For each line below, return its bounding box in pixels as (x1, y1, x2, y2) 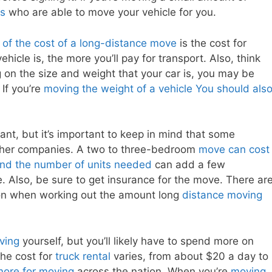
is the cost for (177, 36, 246, 49)
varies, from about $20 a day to (110, 250, 268, 262)
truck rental (55, 250, 110, 262)
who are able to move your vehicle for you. (5, 6, 216, 19)
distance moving (182, 189, 262, 202)
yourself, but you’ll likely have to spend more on (19, 234, 254, 247)
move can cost (199, 143, 270, 156)
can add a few (152, 158, 225, 171)
